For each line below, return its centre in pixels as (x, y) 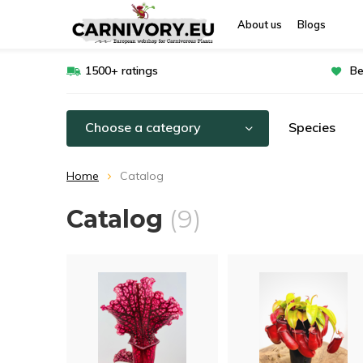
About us (260, 24)
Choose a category (143, 127)
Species (312, 127)
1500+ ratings (122, 70)
